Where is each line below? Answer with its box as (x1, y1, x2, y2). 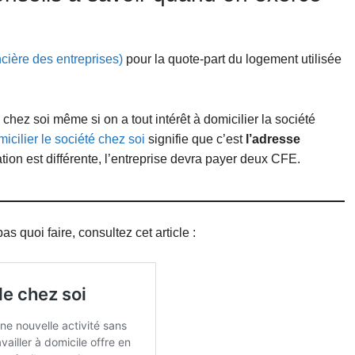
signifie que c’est (144, 132, 246, 146)
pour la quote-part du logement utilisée (122, 52, 342, 67)
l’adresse (245, 132, 300, 146)
